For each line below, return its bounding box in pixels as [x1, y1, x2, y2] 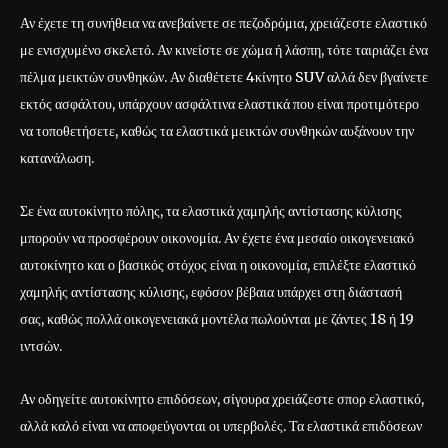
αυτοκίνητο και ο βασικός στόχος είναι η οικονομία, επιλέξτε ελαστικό [20, 255, 416, 274]
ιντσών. [20, 336, 62, 355]
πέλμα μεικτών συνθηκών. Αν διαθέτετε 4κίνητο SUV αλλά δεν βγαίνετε [20, 67, 428, 86]
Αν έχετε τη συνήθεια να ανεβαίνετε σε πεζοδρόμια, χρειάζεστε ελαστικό [20, 13, 427, 32]
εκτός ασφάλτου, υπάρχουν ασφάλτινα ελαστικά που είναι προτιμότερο [20, 94, 419, 113]
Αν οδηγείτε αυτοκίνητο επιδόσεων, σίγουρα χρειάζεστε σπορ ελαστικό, [20, 389, 424, 408]
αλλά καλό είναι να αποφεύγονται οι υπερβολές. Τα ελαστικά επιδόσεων [20, 416, 422, 435]
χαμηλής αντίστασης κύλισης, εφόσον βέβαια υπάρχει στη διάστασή [20, 282, 402, 301]
